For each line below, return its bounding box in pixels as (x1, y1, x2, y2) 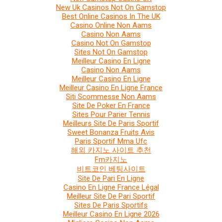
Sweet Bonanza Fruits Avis (67, 128, 155, 137)
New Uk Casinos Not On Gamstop (56, 3, 166, 12)
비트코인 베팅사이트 (76, 165, 146, 173)
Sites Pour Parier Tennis (72, 110, 150, 119)
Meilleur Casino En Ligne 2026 (62, 210, 160, 219)
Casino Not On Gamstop (71, 39, 151, 48)
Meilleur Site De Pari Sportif (67, 192, 155, 201)
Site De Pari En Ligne (78, 174, 144, 183)
